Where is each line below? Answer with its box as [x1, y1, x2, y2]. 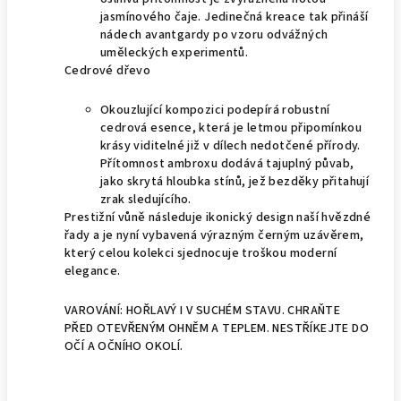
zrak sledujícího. [100, 191, 192, 209]
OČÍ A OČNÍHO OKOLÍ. [64, 337, 183, 355]
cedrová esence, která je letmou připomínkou [100, 119, 363, 137]
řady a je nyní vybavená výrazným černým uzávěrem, [64, 226, 364, 244]
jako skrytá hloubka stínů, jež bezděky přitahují [100, 173, 370, 191]
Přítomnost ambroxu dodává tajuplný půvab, [100, 155, 354, 173]
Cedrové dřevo [64, 62, 151, 80]
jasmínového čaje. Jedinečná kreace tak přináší [100, 8, 369, 26]
